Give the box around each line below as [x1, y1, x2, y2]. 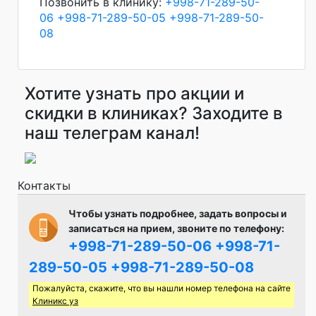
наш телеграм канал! [25, 122, 200, 143]
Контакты [18, 178, 71, 193]
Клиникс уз [32, 295, 78, 306]
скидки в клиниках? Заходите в [25, 102, 283, 123]
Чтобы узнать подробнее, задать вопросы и [68, 207, 287, 219]
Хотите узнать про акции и [25, 83, 244, 104]
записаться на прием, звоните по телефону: [68, 221, 284, 234]
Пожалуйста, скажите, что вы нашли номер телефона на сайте [32, 282, 291, 293]
